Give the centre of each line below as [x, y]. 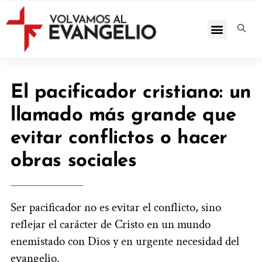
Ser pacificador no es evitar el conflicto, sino [116, 208]
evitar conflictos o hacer [119, 139]
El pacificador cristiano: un [131, 93]
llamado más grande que [123, 116]
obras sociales [74, 161]
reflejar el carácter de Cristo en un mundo [111, 225]
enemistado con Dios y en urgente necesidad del [125, 242]
